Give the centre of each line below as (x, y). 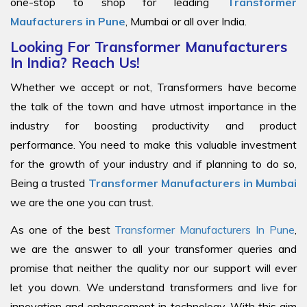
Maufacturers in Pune (68, 21)
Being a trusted (49, 183)
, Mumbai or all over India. (186, 21)
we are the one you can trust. (82, 202)
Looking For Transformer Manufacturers (149, 46)
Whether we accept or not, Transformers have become (153, 87)
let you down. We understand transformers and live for (153, 287)
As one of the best (63, 229)
